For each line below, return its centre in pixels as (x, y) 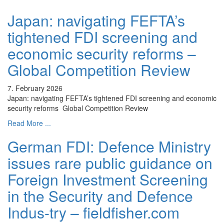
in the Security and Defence (100, 196)
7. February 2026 (35, 88)
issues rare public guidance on (110, 163)
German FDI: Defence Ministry (109, 146)
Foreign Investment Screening (108, 179)
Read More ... (29, 123)
